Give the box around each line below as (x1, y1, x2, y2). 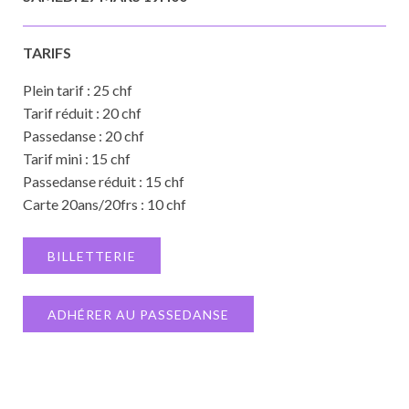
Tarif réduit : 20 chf (23, 104, 142, 121)
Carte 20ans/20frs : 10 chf (23, 195, 186, 213)
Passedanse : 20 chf (23, 127, 144, 144)
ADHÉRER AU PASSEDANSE (47, 307, 229, 322)
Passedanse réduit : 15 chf (23, 173, 184, 190)
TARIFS (23, 44, 71, 61)
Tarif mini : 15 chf (23, 150, 131, 167)
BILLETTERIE (47, 248, 136, 264)
